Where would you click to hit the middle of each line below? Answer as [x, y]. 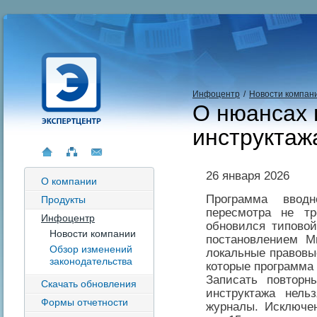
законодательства [91, 261]
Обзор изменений [91, 249]
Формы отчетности [85, 302]
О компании [69, 181]
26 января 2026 [248, 175]
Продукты [63, 200]
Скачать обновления [89, 284]
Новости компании [93, 234]
